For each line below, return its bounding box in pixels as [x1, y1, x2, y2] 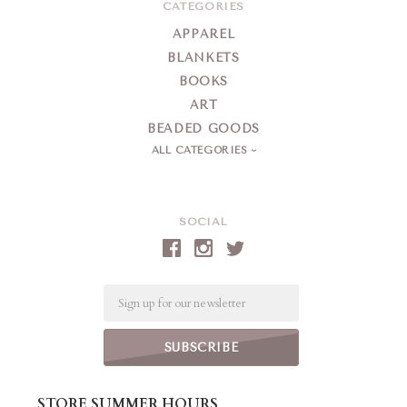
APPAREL [172, 27, 235, 42]
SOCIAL [179, 215, 228, 229]
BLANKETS [167, 51, 240, 65]
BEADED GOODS [147, 122, 260, 136]
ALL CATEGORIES [151, 144, 252, 157]
